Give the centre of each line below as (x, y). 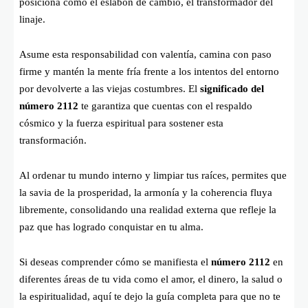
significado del (232, 88)
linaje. (32, 19)
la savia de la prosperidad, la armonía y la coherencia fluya (146, 192)
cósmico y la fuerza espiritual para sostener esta (121, 123)
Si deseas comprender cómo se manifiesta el (115, 262)
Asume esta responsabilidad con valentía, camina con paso (145, 54)
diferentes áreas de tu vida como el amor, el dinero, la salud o (151, 279)
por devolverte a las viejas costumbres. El (110, 88)
